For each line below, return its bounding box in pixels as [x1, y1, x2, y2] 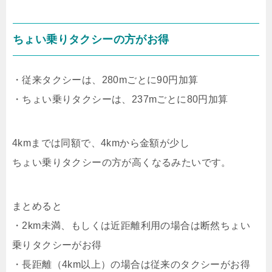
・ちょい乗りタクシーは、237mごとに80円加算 [12, 94, 228, 104]
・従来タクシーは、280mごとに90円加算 [12, 75, 199, 85]
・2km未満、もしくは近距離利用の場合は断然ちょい [12, 220, 250, 231]
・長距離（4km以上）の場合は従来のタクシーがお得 [12, 259, 250, 270]
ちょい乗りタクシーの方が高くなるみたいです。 [12, 157, 231, 168]
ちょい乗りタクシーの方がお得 [13, 33, 169, 46]
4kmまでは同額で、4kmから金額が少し [12, 138, 189, 148]
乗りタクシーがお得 [12, 240, 102, 250]
